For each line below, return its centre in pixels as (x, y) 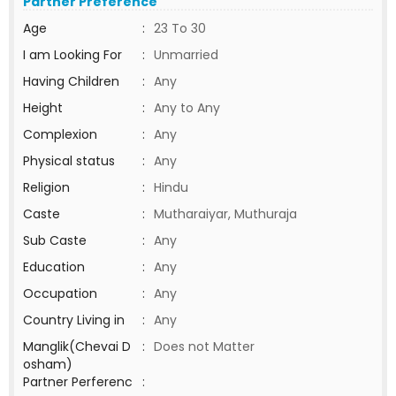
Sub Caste (55, 240)
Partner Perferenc (78, 382)
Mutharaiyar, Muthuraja (225, 214)
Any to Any (187, 108)
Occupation (60, 293)
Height (43, 108)
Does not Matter (204, 346)
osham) (48, 364)
